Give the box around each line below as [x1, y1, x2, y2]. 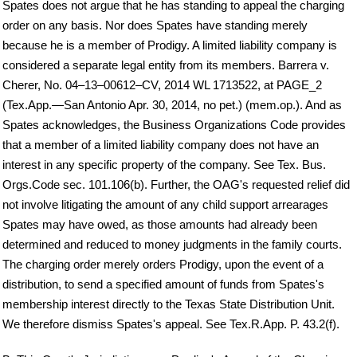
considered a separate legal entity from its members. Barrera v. [2, 58, 329, 73]
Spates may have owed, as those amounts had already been [2, 218, 317, 232]
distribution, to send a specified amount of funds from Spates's [2, 277, 324, 292]
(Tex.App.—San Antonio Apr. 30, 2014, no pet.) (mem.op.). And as [2, 98, 342, 112]
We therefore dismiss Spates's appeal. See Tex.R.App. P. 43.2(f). [2, 317, 339, 331]
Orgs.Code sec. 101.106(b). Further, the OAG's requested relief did [2, 178, 350, 192]
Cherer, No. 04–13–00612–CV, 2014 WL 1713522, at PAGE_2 [2, 78, 322, 92]
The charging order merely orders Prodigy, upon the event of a [2, 257, 324, 272]
